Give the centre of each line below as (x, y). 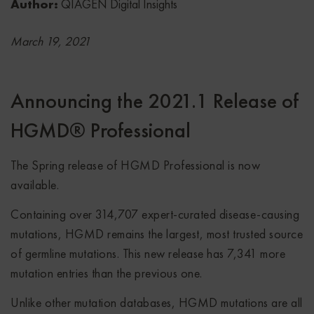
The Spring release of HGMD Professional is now (135, 165)
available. (35, 184)
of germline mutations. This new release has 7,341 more (148, 253)
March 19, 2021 (50, 41)
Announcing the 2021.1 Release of (155, 101)
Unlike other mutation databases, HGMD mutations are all (157, 302)
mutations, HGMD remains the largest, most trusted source (157, 233)
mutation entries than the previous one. (107, 273)
